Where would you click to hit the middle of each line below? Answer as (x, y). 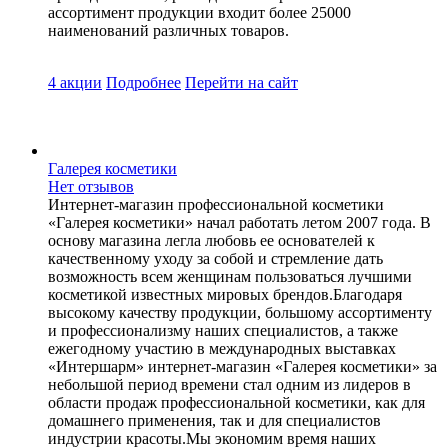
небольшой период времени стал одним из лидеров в (229, 384)
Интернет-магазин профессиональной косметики (216, 204)
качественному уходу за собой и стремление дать (215, 258)
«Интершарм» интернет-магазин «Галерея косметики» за (242, 366)
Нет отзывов (91, 186)
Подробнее (143, 82)
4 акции (75, 82)
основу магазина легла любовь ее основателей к (211, 240)
